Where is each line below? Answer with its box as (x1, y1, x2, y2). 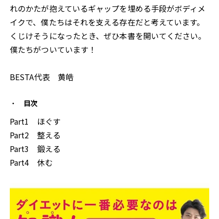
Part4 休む (10, 156, 53, 168)
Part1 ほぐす (10, 115, 61, 127)
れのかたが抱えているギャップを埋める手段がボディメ (10, 2, 206, 14)
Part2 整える (10, 129, 61, 141)
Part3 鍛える (10, 142, 61, 154)
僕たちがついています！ (10, 43, 97, 55)
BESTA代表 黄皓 (10, 70, 73, 83)
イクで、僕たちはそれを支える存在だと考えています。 (10, 16, 205, 28)
